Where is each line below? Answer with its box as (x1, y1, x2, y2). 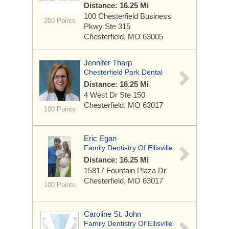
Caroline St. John (84, 210, 141, 218)
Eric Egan (84, 134, 117, 143)
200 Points (43, 17, 76, 25)
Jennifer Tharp (84, 58, 132, 67)
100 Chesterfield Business (84, 12, 171, 20)
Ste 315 (105, 22, 130, 31)
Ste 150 (120, 90, 145, 99)
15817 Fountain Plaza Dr (84, 166, 166, 175)
